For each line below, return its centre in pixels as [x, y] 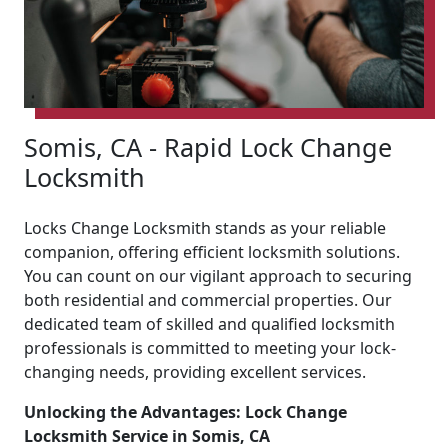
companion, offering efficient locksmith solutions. [212, 251]
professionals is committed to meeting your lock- [210, 347]
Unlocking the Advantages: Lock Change [185, 411]
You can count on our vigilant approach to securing [218, 275]
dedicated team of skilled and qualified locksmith [209, 323]
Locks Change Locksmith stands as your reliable [205, 227]
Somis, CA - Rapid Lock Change [208, 146]
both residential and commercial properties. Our [208, 299]
